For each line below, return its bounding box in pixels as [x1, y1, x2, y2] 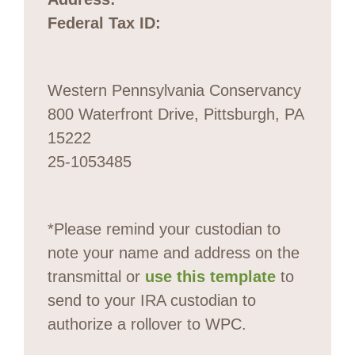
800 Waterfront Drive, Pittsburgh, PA [48, 105, 303, 123]
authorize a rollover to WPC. [48, 315, 246, 333]
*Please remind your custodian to [48, 219, 281, 238]
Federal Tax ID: [48, 13, 161, 32]
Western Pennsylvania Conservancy [48, 81, 301, 99]
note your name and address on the [48, 243, 300, 261]
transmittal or [48, 267, 145, 285]
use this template [145, 267, 276, 285]
